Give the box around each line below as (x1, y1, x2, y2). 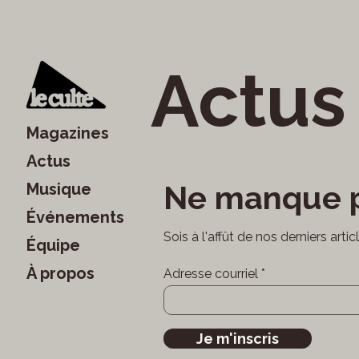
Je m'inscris (196, 330, 279, 347)
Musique (26, 179, 91, 199)
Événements (26, 208, 124, 227)
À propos (26, 264, 95, 283)
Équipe (26, 236, 80, 255)
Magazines (26, 123, 109, 143)
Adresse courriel (163, 266, 258, 281)
